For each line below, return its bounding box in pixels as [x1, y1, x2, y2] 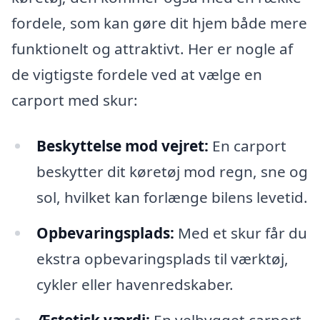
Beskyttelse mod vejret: [36, 136, 209, 156]
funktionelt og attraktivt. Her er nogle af [11, 39, 293, 59]
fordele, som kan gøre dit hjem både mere [11, 13, 307, 34]
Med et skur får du [174, 223, 307, 244]
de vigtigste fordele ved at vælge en [11, 64, 262, 85]
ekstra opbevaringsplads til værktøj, [36, 249, 289, 269]
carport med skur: [11, 90, 138, 111]
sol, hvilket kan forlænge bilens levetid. [36, 187, 308, 208]
